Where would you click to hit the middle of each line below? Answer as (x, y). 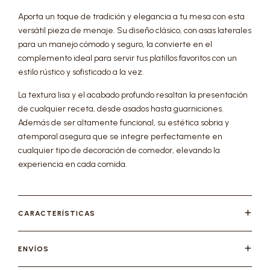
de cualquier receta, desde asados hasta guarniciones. (121, 109)
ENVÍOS (33, 249)
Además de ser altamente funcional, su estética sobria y (124, 123)
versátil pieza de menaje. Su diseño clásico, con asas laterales (135, 30)
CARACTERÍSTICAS (57, 213)
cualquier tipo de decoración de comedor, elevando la (119, 150)
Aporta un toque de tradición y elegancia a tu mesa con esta (131, 17)
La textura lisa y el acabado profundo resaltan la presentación (133, 95)
